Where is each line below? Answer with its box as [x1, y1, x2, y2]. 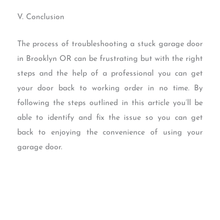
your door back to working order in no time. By [17, 84, 203, 93]
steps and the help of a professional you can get [17, 70, 203, 78]
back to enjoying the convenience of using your [17, 129, 203, 137]
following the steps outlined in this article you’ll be [17, 99, 203, 108]
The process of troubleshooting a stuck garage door [17, 40, 203, 49]
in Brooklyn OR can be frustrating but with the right [17, 55, 203, 63]
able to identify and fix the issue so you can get [17, 114, 203, 122]
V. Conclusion [17, 13, 64, 21]
